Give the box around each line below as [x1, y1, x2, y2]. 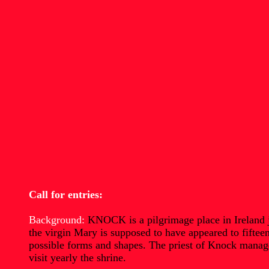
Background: [29, 214, 85, 226]
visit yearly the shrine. [29, 252, 126, 264]
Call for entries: [29, 189, 103, 201]
